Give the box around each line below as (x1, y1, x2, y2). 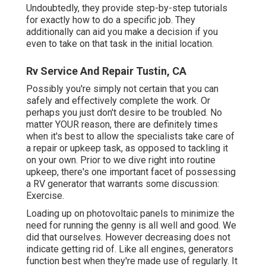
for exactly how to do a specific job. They (26, 14, 195, 26)
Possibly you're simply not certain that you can (26, 83, 218, 94)
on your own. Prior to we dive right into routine (26, 154, 216, 166)
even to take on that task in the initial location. (26, 37, 214, 49)
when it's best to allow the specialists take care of (26, 130, 235, 142)
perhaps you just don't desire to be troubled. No (26, 106, 222, 118)
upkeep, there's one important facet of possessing (26, 166, 236, 178)
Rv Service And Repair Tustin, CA (26, 64, 186, 77)
